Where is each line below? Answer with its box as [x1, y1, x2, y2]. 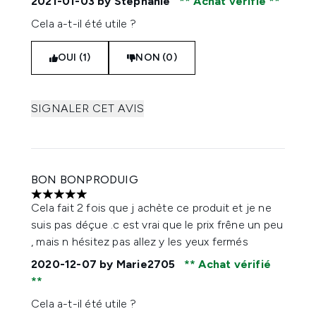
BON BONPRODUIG [31, 173, 138, 186]
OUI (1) [58, 51, 91, 63]
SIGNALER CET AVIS [31, 102, 145, 115]
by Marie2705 [97, 257, 178, 271]
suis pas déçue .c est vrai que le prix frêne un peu [31, 218, 284, 231]
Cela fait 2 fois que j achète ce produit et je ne [31, 201, 272, 214]
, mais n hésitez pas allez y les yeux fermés [31, 235, 248, 248]
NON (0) [135, 51, 177, 63]
